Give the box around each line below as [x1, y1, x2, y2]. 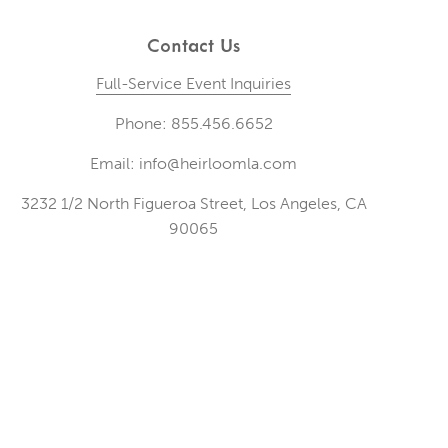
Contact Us [147, 32, 241, 58]
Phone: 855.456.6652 [114, 114, 273, 134]
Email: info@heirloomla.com [90, 154, 298, 174]
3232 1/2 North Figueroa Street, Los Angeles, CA [20, 194, 367, 214]
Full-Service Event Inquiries [96, 74, 292, 94]
